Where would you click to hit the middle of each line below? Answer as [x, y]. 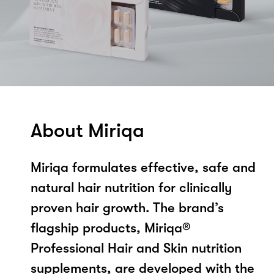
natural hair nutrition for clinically [131, 187]
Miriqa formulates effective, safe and [143, 167]
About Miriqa [87, 130]
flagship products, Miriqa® [111, 228]
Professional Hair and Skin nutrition [136, 248]
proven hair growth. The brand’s [127, 207]
